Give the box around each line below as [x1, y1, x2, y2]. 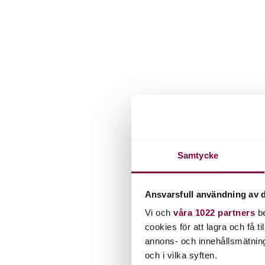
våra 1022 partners [173, 207, 255, 218]
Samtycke [177, 150, 218, 160]
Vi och [144, 207, 173, 218]
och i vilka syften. [144, 250, 217, 260]
